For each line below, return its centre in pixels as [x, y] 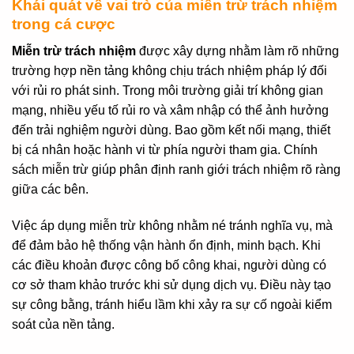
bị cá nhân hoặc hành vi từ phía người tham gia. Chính [165, 150]
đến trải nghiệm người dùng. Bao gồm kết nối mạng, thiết [171, 130]
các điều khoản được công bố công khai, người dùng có [169, 265]
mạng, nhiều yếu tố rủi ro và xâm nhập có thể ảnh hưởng [170, 111]
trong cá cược [64, 24]
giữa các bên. [50, 190]
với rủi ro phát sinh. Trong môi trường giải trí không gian [168, 91]
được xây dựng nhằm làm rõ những [237, 51]
